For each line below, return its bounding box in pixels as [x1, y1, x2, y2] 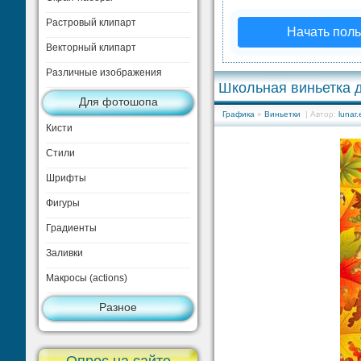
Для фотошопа [78, 95, 158, 108]
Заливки [46, 247, 83, 259]
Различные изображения [46, 67, 162, 78]
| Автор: [301, 110, 338, 118]
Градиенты [46, 222, 97, 234]
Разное [99, 301, 137, 313]
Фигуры [46, 197, 80, 209]
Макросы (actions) [46, 272, 127, 284]
